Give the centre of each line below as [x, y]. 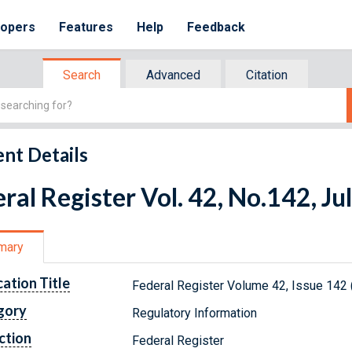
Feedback [216, 27]
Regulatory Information [195, 313]
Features [86, 27]
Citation [267, 75]
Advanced [173, 75]
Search [82, 75]
